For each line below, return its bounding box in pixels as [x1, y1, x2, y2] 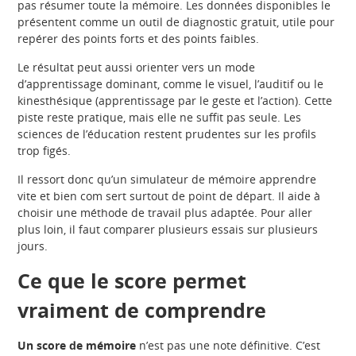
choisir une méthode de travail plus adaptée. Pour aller [17, 205, 313, 221]
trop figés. [17, 143, 72, 159]
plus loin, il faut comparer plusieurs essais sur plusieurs [17, 222, 319, 238]
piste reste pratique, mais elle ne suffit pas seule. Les [17, 110, 302, 126]
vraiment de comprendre [17, 296, 267, 324]
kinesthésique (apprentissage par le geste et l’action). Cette [17, 93, 333, 109]
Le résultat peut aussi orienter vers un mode [17, 60, 256, 75]
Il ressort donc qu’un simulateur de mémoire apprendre [17, 172, 317, 188]
